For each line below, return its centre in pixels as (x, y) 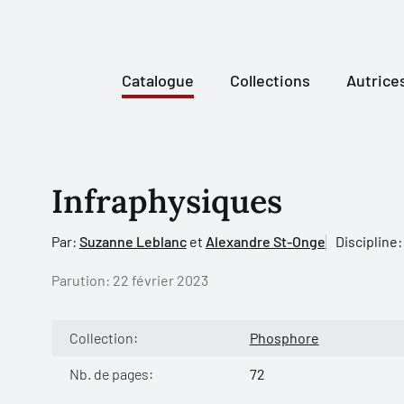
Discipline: (368, 241)
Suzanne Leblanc (133, 241)
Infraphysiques (166, 201)
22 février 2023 (160, 280)
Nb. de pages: (111, 374)
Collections (270, 80)
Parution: (82, 280)
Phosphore (284, 338)
